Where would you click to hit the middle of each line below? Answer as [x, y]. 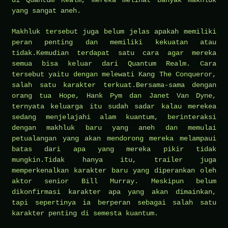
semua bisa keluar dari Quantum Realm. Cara [114, 63]
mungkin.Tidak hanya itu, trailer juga [114, 160]
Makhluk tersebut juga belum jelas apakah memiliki [114, 31]
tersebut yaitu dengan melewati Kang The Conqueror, [114, 74]
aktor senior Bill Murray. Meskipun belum [114, 181]
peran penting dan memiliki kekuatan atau [114, 42]
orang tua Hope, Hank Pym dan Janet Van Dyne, [114, 95]
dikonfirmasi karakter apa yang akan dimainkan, [114, 192]
